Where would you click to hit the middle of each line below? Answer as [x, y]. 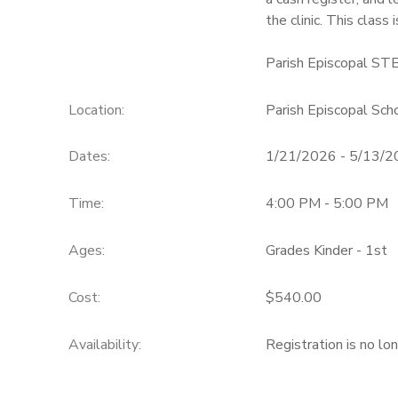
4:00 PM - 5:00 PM [326, 204]
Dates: [89, 157]
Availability [103, 344]
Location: [96, 110]
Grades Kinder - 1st [326, 250]
